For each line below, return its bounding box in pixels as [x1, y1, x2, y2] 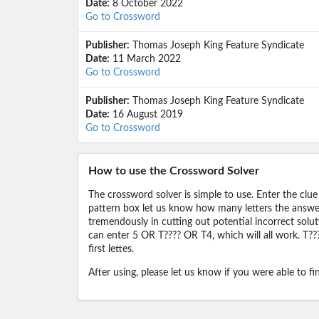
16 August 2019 [109, 110, 183, 120]
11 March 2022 [109, 54, 181, 65]
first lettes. [88, 244, 134, 255]
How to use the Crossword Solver [88, 165, 259, 177]
